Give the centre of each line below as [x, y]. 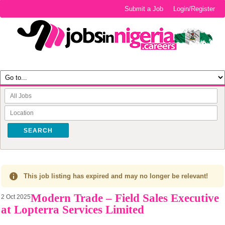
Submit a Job [144, 9]
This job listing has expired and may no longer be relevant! [116, 176]
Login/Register [194, 9]
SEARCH [38, 130]
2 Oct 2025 [16, 197]
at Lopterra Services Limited [73, 210]
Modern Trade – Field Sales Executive [125, 198]
